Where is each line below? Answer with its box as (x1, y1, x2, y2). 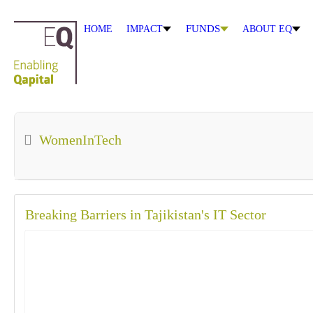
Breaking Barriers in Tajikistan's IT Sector (25, 206, 267, 222)
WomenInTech (39, 131, 122, 147)
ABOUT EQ (242, 24, 292, 35)
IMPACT (126, 24, 163, 35)
